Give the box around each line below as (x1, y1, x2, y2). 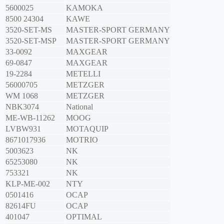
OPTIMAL (66, 212, 102, 221)
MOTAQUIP (66, 124, 108, 133)
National (66, 102, 93, 111)
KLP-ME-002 (5, 179, 50, 188)
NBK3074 (5, 102, 39, 111)
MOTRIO (66, 135, 98, 144)
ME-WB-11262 (5, 113, 55, 122)
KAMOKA (66, 3, 103, 12)
